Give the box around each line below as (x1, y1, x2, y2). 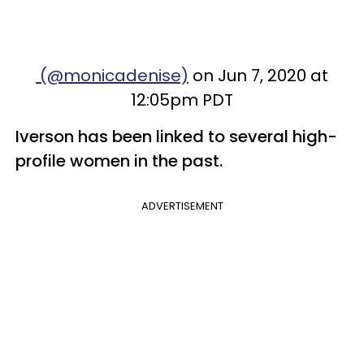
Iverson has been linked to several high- (15, 124, 337, 148)
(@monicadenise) (36, 63, 188, 87)
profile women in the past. (15, 149, 227, 172)
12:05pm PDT (131, 88, 233, 111)
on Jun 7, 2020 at (188, 63, 328, 87)
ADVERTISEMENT (141, 197, 223, 214)
